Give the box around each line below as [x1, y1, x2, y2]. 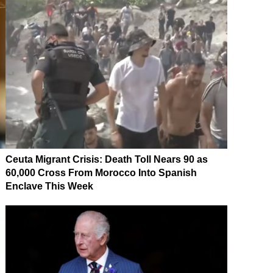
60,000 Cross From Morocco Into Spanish [5, 167, 197, 178]
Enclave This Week [5, 180, 93, 191]
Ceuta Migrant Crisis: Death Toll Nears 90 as [5, 154, 208, 165]
